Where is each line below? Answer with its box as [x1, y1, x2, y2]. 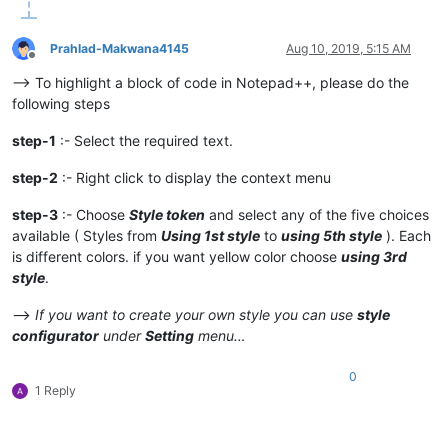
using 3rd [341, 247, 407, 265]
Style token [129, 205, 205, 223]
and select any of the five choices [205, 205, 429, 223]
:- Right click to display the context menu [58, 168, 331, 186]
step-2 [12, 168, 58, 186]
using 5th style [281, 226, 382, 244]
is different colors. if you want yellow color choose [12, 247, 341, 265]
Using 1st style [161, 226, 260, 244]
